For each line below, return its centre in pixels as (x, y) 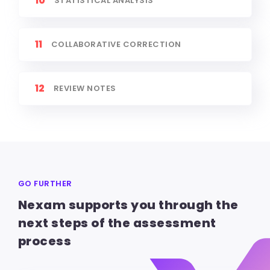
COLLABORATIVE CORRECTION (116, 44)
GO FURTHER (45, 183)
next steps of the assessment (117, 223)
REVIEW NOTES (85, 88)
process (45, 241)
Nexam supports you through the (128, 205)
